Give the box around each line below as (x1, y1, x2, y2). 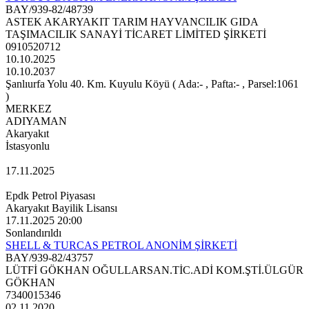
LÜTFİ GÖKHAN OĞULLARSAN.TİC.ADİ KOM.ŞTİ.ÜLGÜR (6, 264, 303, 277)
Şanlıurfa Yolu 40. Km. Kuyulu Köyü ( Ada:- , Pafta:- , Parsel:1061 (6, 78, 299, 90)
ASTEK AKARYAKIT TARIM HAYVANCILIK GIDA (6, 16, 258, 28)
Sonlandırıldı (6, 227, 61, 239)
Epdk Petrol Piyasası (6, 190, 95, 202)
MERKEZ (6, 103, 52, 115)
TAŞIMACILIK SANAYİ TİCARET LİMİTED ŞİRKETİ (6, 28, 266, 41)
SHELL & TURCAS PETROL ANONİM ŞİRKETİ (6, 239, 237, 252)
